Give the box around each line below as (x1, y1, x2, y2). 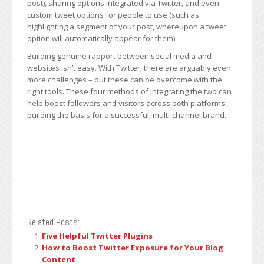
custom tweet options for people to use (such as (27, 9, 199, 20)
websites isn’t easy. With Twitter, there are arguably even (27, 62, 231, 73)
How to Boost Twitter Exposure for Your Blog (42, 242, 223, 253)
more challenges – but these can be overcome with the (27, 74, 222, 85)
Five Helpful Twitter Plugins (42, 230, 153, 241)
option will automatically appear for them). (27, 33, 177, 44)
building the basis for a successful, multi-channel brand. (27, 110, 226, 120)
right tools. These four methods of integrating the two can (27, 86, 232, 97)
